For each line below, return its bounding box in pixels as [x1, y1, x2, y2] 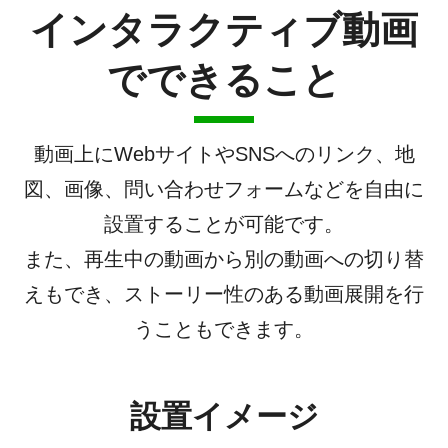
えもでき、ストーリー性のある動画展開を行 [24, 283, 424, 305]
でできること [107, 57, 341, 101]
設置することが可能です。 [104, 213, 344, 235]
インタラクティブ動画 [30, 7, 418, 51]
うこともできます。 [134, 318, 314, 340]
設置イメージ [129, 398, 319, 434]
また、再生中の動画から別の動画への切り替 [24, 248, 424, 270]
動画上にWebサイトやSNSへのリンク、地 [33, 143, 415, 165]
